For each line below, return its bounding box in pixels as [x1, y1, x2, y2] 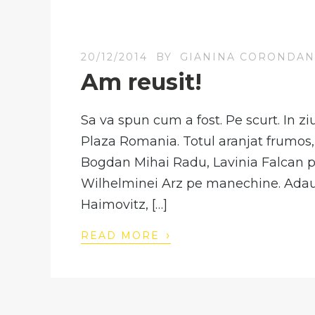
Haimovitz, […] [81, 196, 168, 212]
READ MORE [81, 229, 165, 242]
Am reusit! [81, 67, 202, 96]
